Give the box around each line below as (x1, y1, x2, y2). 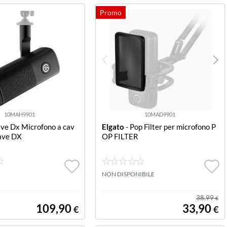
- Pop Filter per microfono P (124, 122, 216, 131)
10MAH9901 (4, 111, 35, 118)
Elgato (101, 122, 124, 131)
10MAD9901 (144, 111, 175, 118)
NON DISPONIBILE (101, 170, 155, 178)
